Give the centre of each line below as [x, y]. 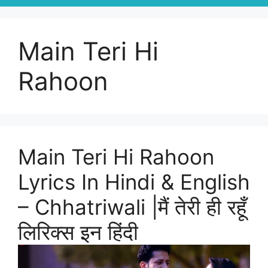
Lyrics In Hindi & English [134, 182]
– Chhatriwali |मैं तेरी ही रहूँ [132, 207]
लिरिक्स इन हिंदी [78, 232]
